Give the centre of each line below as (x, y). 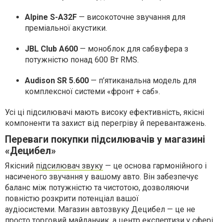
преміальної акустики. (66, 28)
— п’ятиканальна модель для (142, 81)
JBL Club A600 (51, 49)
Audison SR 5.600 (57, 81)
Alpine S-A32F (51, 17)
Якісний (20, 166)
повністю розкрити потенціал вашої (72, 198)
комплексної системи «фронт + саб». (92, 91)
